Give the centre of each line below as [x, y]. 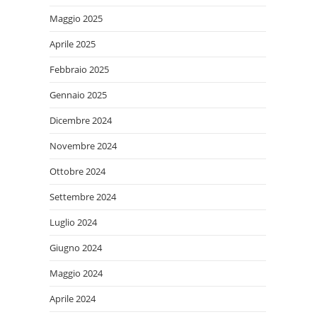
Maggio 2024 [76, 273]
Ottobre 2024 [77, 171]
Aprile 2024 [73, 299]
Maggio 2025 [76, 18]
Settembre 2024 [83, 197]
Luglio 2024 [73, 222]
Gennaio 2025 [78, 95]
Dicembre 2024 [81, 120]
